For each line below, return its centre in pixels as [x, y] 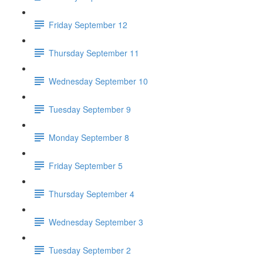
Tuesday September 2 [90, 250]
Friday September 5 [86, 165]
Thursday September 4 [92, 193]
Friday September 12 [88, 24]
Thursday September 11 [94, 53]
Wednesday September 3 [96, 222]
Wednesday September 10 [98, 81]
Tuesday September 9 [90, 109]
